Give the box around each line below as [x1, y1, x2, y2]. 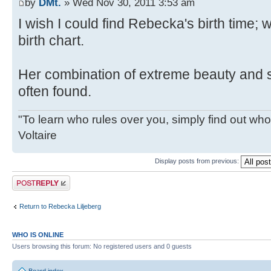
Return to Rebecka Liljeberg [19, 203, 101, 211]
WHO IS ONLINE [12, 230, 64, 238]
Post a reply [12, 175, 47, 183]
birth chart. [18, 33, 84, 49]
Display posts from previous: [155, 157, 241, 165]
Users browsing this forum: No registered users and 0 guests [12, 242, 192, 250]
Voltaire [18, 128, 57, 142]
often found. [18, 83, 91, 100]
